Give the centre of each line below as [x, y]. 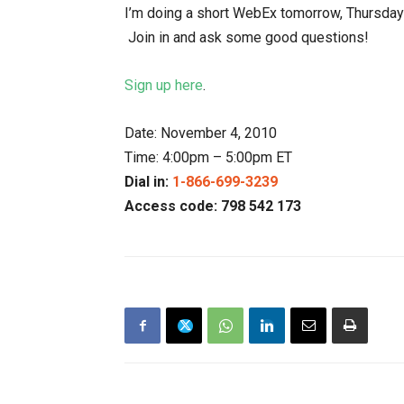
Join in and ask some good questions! [247, 37]
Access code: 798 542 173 [213, 206]
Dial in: [148, 182]
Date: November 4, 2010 [201, 133]
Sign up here [164, 85]
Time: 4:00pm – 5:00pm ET [208, 157]
